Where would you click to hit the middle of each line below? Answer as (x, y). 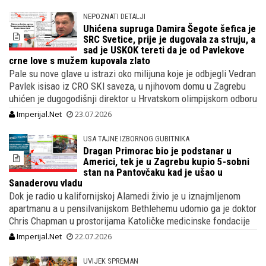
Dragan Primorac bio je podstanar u (158, 151)
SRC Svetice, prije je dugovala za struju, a (170, 39)
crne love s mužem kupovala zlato (80, 60)
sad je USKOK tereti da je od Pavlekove (164, 50)
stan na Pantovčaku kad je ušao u (153, 172)
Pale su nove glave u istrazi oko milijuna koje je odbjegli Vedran (132, 73)
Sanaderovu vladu (46, 183)
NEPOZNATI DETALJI (115, 16)
